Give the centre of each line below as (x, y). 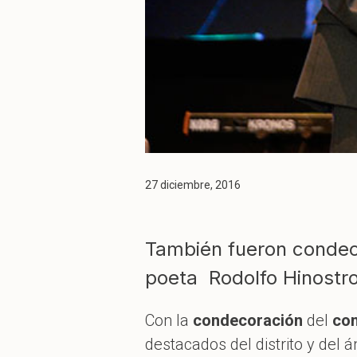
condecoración (248, 320)
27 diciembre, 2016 (193, 184)
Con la (169, 320)
